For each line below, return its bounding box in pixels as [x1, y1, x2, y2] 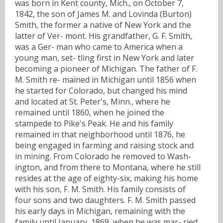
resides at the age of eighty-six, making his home [15, 172, 198, 184]
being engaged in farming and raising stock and [15, 139, 194, 151]
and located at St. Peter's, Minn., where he [15, 96, 170, 107]
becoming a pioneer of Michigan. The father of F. [15, 63, 197, 74]
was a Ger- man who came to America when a [15, 41, 183, 52]
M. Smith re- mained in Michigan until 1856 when [15, 74, 196, 85]
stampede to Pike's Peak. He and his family [15, 117, 173, 129]
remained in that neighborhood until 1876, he [15, 128, 185, 140]
